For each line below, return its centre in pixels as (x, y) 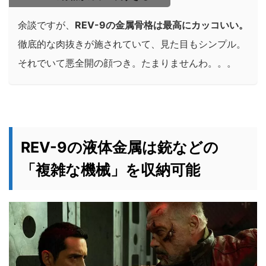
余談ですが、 (46, 25)
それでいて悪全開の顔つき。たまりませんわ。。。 (127, 63)
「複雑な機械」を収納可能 (110, 170)
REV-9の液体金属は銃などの (120, 148)
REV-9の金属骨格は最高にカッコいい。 (161, 25)
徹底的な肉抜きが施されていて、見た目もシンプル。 (132, 44)
